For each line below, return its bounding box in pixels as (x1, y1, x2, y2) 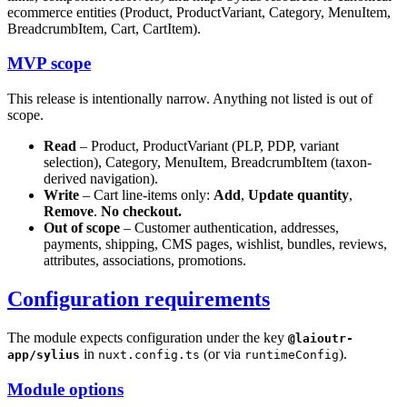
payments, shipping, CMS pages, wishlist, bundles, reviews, (44, 236, 387, 253)
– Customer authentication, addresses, (120, 220, 339, 236)
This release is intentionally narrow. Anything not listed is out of (7, 91, 372, 107)
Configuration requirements (7, 287, 270, 312)
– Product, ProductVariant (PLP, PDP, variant (76, 138, 339, 154)
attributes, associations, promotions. (44, 253, 246, 269)
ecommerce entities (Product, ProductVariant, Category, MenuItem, (7, 4, 391, 20)
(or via (200, 345, 244, 362)
